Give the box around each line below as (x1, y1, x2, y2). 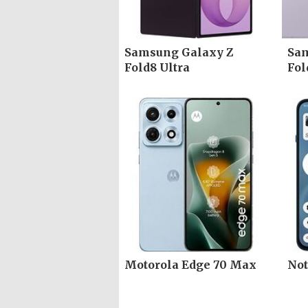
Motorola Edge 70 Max (124, 257, 256, 272)
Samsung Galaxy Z (124, 45, 233, 60)
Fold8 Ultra (124, 60, 190, 75)
